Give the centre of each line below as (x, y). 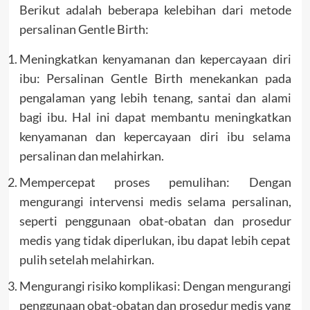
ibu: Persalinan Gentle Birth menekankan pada (155, 79)
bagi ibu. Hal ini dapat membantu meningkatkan (155, 117)
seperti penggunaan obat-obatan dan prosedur (155, 221)
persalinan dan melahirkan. (91, 156)
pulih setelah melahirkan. (86, 260)
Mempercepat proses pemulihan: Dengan (155, 182)
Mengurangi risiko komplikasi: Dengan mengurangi (155, 286)
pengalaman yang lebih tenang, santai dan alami (155, 98)
